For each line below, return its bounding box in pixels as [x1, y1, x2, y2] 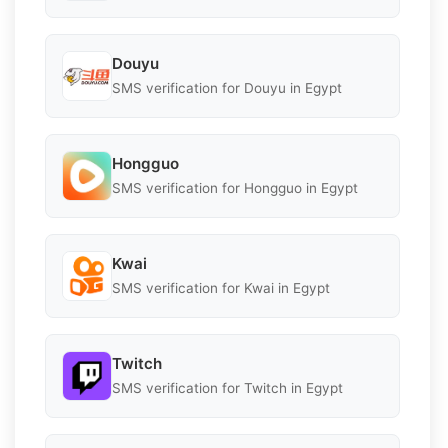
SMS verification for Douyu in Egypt [112, 80, 342, 97]
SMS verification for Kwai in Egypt [112, 280, 330, 297]
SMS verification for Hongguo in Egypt [112, 180, 358, 197]
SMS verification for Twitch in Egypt [112, 380, 343, 397]
